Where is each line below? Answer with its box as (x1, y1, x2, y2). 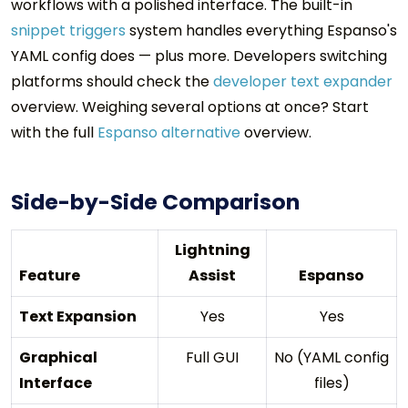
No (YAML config (274, 346, 389, 368)
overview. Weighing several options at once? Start (11, 96, 369, 117)
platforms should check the (11, 70, 209, 92)
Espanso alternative (97, 121, 240, 143)
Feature (19, 264, 80, 286)
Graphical (19, 346, 97, 368)
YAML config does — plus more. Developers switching (11, 45, 387, 66)
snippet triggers (11, 19, 126, 41)
